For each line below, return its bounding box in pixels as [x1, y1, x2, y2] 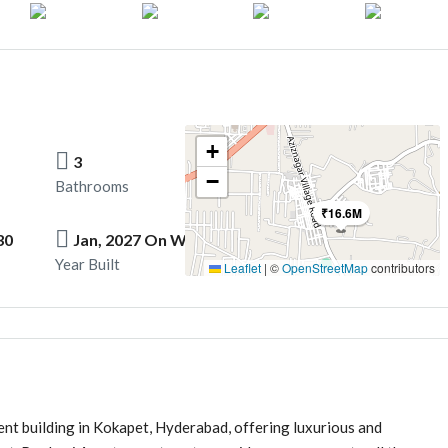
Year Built [55, 254, 120, 273]
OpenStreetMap [281, 258, 368, 276]
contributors [367, 258, 435, 276]
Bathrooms [55, 176, 129, 195]
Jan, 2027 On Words [73, 229, 222, 249]
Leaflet [220, 258, 261, 276]
